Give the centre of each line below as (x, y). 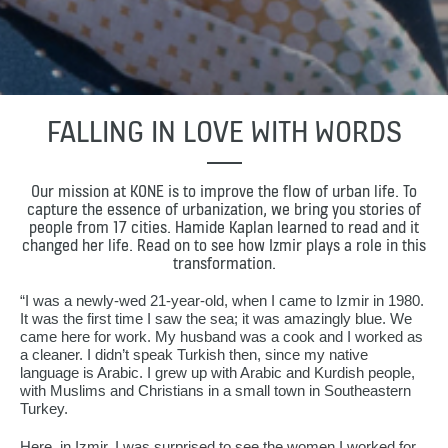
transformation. (224, 263)
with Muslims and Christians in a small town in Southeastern (215, 390)
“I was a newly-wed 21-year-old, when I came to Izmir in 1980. (222, 300)
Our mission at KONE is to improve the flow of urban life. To (224, 191)
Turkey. (44, 408)
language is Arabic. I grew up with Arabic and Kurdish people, (217, 372)
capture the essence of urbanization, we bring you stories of (224, 209)
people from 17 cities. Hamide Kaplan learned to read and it (224, 227)
